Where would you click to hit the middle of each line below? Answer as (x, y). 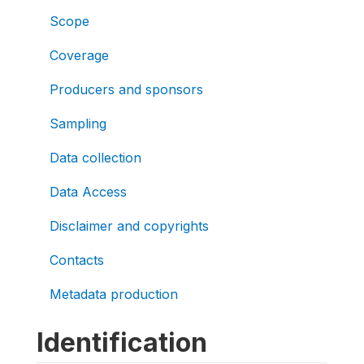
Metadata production (114, 294)
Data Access (88, 191)
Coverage (79, 55)
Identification (122, 342)
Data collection (95, 157)
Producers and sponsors (126, 89)
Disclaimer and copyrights (129, 225)
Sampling (78, 123)
